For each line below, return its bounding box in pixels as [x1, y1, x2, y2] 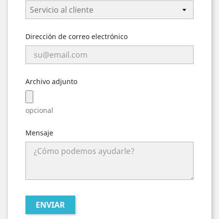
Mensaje [25, 128, 53, 137]
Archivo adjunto [25, 77, 77, 86]
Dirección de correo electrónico [25, 32, 128, 41]
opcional [25, 106, 53, 115]
